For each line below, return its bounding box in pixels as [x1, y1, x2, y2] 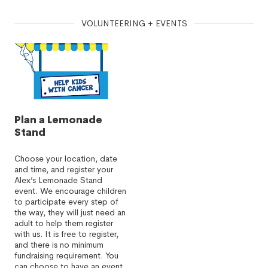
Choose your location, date [14, 153, 117, 164]
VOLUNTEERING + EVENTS [81, 18, 187, 29]
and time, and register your [14, 164, 113, 175]
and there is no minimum [14, 239, 103, 250]
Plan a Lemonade [14, 114, 102, 126]
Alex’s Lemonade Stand [14, 175, 102, 185]
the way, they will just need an [14, 207, 126, 218]
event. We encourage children [14, 185, 126, 196]
